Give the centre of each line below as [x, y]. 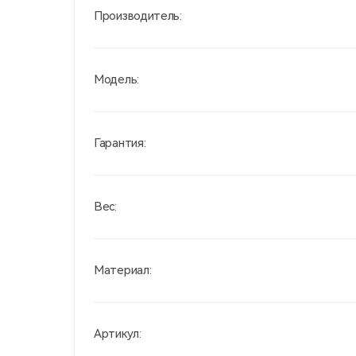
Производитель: [138, 16]
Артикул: [118, 334]
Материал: [123, 270]
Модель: [116, 79]
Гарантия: [120, 143]
